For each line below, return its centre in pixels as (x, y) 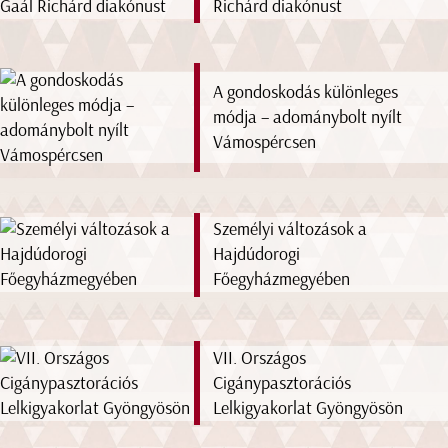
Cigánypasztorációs (282, 382)
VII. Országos (260, 357)
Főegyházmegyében (282, 279)
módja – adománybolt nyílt (308, 117)
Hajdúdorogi (257, 254)
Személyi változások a (290, 229)
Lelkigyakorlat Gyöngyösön (308, 407)
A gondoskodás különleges (306, 92)
